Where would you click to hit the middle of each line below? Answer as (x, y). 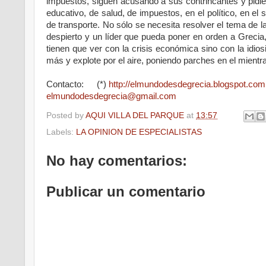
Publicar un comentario (126, 191)
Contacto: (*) (77, 85)
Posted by (66, 115)
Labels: (61, 132)
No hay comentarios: (117, 160)
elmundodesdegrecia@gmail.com (111, 96)
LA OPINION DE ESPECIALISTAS (139, 132)
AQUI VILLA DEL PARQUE (135, 115)
